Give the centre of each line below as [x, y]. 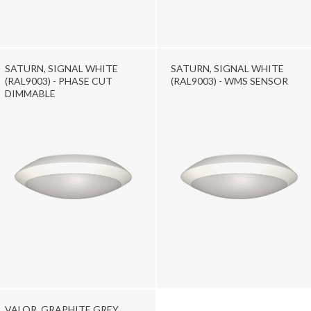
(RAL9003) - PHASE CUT [59, 81]
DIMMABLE [30, 93]
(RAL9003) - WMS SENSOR [229, 81]
